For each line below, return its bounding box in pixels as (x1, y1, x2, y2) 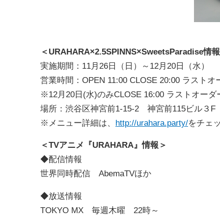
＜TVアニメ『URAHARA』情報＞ (40, 140, 167, 150)
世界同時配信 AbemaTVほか (40, 169, 151, 178)
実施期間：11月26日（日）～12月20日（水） (40, 61, 209, 70)
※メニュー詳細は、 (40, 118, 115, 127)
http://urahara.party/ (115, 118, 188, 127)
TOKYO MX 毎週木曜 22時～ (40, 205, 162, 215)
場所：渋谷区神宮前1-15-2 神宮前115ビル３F (40, 104, 216, 113)
